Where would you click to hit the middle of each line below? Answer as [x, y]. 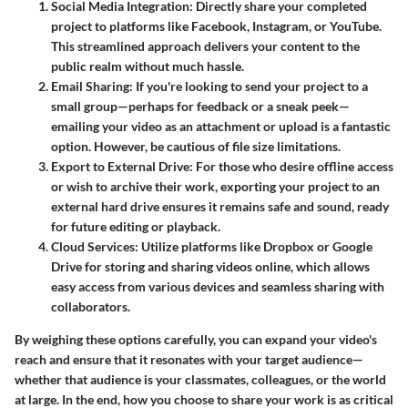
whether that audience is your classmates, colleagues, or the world [200, 379]
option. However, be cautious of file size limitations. [196, 146]
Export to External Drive [120, 166]
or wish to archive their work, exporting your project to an [215, 186]
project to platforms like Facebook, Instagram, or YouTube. [216, 25]
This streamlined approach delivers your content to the [205, 46]
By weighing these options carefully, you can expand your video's [196, 339]
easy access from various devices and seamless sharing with [218, 286]
